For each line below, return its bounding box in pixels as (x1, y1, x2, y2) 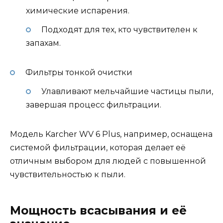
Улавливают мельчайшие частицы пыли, (41, 87, 213, 97)
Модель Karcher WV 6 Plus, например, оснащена (10, 129, 213, 139)
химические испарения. (26, 6, 129, 16)
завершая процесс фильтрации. (26, 100, 161, 110)
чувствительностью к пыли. (10, 170, 125, 180)
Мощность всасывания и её (10, 204, 187, 218)
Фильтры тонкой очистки (25, 68, 132, 78)
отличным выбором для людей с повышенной (10, 156, 206, 166)
